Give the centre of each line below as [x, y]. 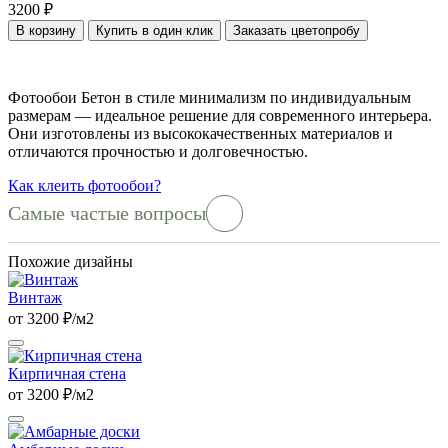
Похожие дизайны [70, 261]
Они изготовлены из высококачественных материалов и [200, 133]
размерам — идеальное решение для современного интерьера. [220, 115]
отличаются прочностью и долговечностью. [158, 151]
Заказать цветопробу [296, 30]
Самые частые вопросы [107, 212]
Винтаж [35, 297]
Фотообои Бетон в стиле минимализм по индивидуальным [209, 97]
